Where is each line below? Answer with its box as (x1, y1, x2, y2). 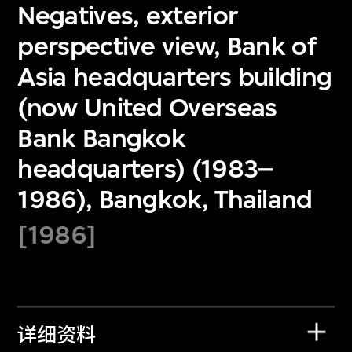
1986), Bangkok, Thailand (17, 184, 313, 214)
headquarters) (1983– (17, 153, 273, 184)
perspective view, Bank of (17, 31, 316, 61)
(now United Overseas (17, 92, 277, 123)
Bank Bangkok (17, 123, 186, 153)
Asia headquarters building (17, 61, 332, 92)
